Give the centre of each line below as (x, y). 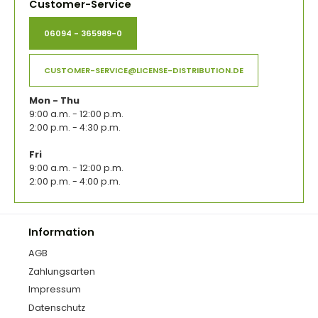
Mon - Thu (54, 101)
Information (61, 232)
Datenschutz (57, 307)
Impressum (55, 290)
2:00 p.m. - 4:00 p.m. (75, 182)
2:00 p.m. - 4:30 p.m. (75, 128)
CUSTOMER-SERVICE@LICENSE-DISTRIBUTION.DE (144, 71)
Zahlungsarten (62, 272)
